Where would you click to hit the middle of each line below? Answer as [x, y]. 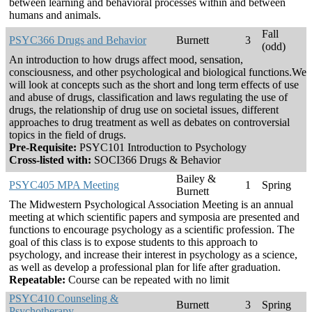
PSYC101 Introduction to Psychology [162, 148]
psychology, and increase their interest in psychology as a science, [153, 255]
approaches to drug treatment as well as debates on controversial [149, 123]
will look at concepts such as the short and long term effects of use [154, 85]
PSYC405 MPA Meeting [64, 185]
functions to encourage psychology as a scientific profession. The [152, 230]
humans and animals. [55, 15]
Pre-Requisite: [43, 148]
